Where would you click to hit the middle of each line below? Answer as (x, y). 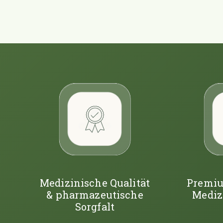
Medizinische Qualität (95, 182)
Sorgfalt (95, 206)
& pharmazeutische (95, 194)
